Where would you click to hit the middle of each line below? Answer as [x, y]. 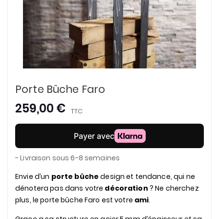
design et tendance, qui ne [147, 176]
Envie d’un [33, 176]
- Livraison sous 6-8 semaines [68, 158]
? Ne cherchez [173, 188]
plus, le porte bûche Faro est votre [75, 200]
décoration [126, 188]
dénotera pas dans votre [60, 188]
